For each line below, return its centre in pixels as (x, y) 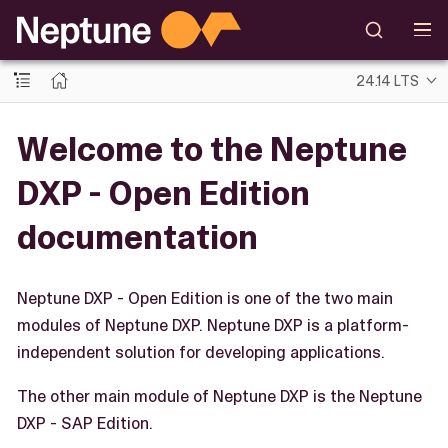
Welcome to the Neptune (212, 149)
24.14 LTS (388, 80)
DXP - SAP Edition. (85, 423)
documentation (137, 237)
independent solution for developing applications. (201, 352)
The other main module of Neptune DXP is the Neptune (219, 396)
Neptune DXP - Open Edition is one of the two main (205, 298)
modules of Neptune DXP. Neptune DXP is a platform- (213, 325)
